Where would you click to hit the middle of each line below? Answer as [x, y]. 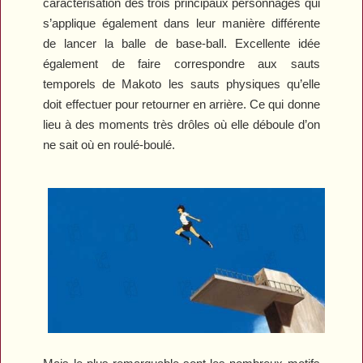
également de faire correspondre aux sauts [181, 63]
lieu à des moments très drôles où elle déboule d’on [181, 124]
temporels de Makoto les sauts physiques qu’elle [181, 83]
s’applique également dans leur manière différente [181, 23]
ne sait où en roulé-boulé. [109, 144]
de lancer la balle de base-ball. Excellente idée [181, 43]
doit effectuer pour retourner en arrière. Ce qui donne [181, 104]
